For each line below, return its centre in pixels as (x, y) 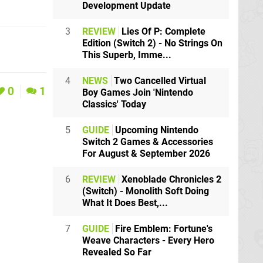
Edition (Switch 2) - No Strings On (152, 43)
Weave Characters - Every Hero (148, 241)
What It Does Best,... (125, 203)
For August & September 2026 (146, 154)
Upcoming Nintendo (156, 130)
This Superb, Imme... (127, 55)
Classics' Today (114, 104)
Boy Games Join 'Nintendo (138, 93)
